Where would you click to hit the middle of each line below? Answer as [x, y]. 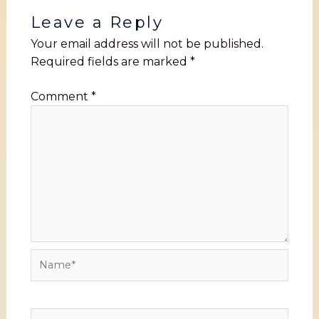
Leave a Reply [97, 22]
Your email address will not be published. [147, 43]
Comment [61, 96]
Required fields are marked [110, 61]
